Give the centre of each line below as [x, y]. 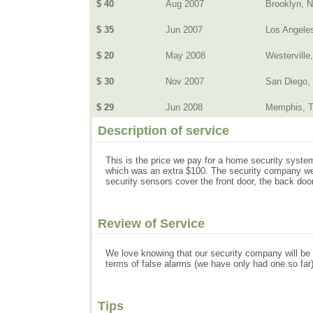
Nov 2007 [184, 81]
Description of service [164, 130]
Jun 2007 [184, 30]
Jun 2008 [184, 107]
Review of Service [152, 223]
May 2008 [185, 56]
